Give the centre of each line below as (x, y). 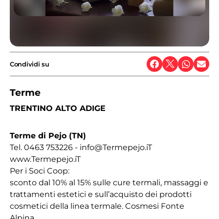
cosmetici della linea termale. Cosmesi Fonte (97, 206)
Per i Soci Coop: (40, 171)
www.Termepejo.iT (45, 159)
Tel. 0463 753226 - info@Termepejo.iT (81, 147)
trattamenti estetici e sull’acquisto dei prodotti (101, 194)
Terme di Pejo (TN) (48, 136)
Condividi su (30, 64)
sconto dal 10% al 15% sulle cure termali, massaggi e (109, 183)
